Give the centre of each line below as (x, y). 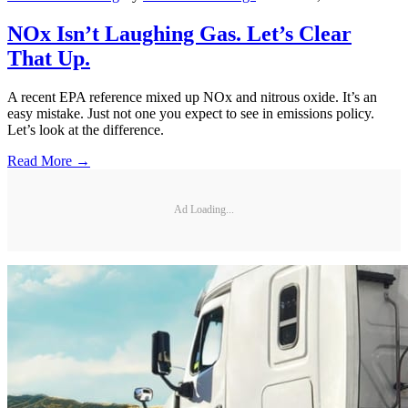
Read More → (49, 160)
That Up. (49, 58)
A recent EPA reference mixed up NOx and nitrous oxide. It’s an (192, 97)
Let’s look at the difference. (86, 129)
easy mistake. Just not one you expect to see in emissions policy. (191, 113)
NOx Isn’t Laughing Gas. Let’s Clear (179, 33)
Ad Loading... (204, 210)
